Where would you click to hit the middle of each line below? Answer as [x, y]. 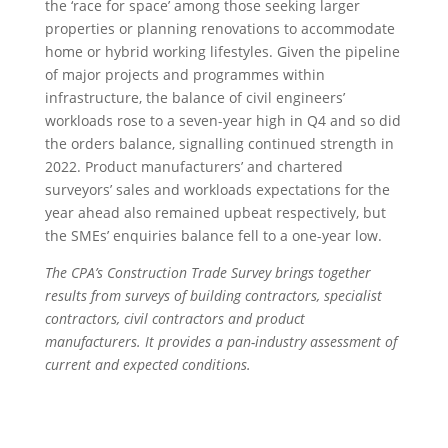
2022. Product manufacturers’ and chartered [193, 166]
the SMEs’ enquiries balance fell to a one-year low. [213, 235]
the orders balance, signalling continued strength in [219, 143]
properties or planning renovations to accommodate [219, 28]
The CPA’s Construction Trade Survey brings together [207, 272]
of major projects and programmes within [184, 74]
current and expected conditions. [147, 364]
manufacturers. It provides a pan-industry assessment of [220, 341]
